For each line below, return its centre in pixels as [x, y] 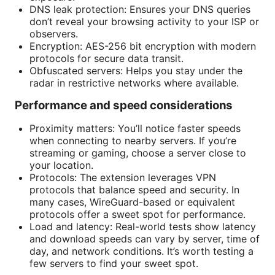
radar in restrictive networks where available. [134, 83]
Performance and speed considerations [124, 106]
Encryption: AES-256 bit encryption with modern [143, 46]
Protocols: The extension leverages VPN [123, 178]
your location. [61, 165]
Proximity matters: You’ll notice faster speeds [135, 129]
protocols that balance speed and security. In [134, 190]
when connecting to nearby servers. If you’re [133, 141]
